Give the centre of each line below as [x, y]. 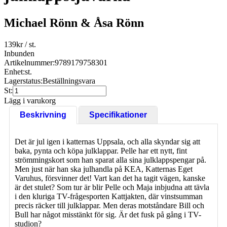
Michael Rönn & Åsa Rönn [74, 23]
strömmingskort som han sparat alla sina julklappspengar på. [110, 160]
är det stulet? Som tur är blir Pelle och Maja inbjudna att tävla [112, 187]
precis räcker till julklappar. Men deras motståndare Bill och [109, 205]
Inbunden [19, 53]
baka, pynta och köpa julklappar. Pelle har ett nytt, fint [101, 150]
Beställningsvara [69, 81]
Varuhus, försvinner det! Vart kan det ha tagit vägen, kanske [110, 178]
